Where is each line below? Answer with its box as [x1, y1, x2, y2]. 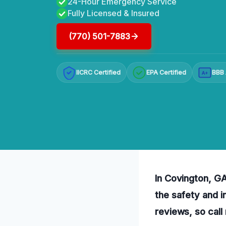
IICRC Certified [76, 69, 121, 77]
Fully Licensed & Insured [68, 8, 159, 18]
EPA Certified [146, 69, 187, 77]
